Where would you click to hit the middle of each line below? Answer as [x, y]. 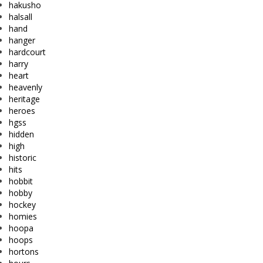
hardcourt [27, 52]
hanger [22, 41]
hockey [22, 205]
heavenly [26, 87]
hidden [21, 134]
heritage [24, 99]
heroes [22, 111]
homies [23, 217]
